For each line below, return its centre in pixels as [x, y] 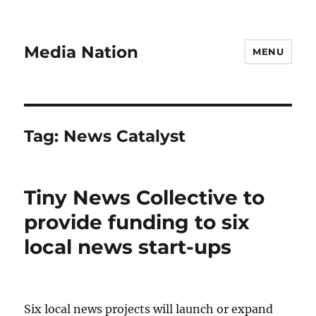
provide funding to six [137, 222]
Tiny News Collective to [145, 197]
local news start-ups [128, 247]
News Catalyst [125, 136]
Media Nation [81, 52]
